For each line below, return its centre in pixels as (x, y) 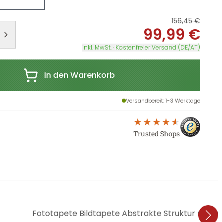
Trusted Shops (157, 134)
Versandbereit (144, 101)
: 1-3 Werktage (182, 101)
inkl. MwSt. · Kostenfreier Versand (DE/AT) (141, 47)
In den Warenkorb (79, 75)
